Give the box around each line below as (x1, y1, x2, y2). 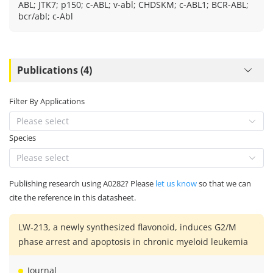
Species (9, 132, 36, 143)
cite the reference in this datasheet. (9, 191, 136, 203)
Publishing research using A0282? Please (9, 177, 155, 189)
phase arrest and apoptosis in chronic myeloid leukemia (18, 235, 248, 247)
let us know (155, 177, 197, 189)
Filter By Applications (9, 95, 85, 107)
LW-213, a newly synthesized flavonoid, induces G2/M (18, 221, 236, 233)
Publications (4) (17, 63, 92, 77)
